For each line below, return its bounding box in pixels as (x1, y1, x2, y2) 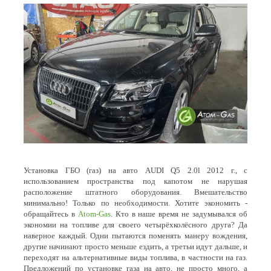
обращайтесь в (24, 209, 78, 219)
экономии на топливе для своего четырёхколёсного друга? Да (24, 220, 247, 230)
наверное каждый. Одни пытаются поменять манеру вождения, (24, 231, 247, 241)
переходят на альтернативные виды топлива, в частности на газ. (24, 253, 247, 263)
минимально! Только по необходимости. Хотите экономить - (24, 198, 247, 208)
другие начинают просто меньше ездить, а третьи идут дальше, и (24, 242, 247, 252)
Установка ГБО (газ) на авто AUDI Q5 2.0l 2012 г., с (24, 166, 247, 175)
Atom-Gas (77, 209, 111, 219)
